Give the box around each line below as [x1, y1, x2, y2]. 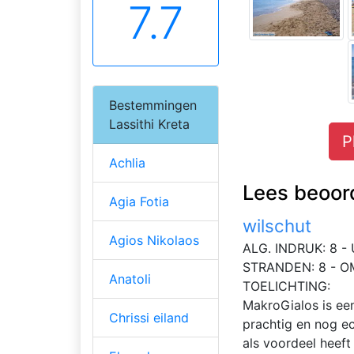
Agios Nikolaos [109, 232, 199, 249]
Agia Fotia [109, 194, 169, 210]
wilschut [243, 215, 311, 237]
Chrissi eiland [109, 310, 189, 326]
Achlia [109, 155, 145, 171]
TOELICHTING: [243, 278, 330, 295]
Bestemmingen [109, 97, 197, 114]
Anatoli [109, 271, 151, 288]
